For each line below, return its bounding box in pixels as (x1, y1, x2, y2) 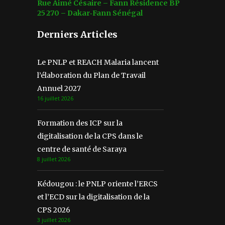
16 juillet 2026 (37, 94, 73, 102)
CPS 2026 (37, 205, 70, 214)
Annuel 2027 (37, 83, 81, 93)
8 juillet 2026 (37, 155, 70, 163)
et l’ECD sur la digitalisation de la (37, 192, 150, 201)
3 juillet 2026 (37, 215, 70, 223)
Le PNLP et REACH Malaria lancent (37, 57, 159, 67)
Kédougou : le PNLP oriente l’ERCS (37, 179, 158, 188)
